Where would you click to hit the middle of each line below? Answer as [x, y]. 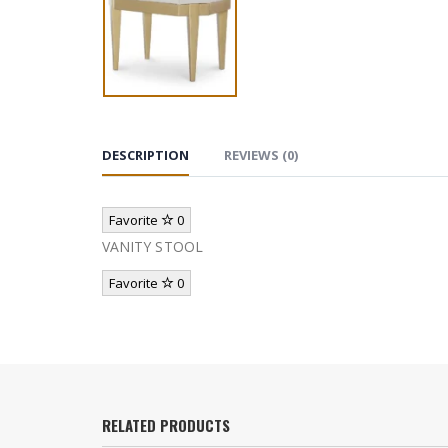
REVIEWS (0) [261, 154]
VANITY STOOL [152, 246]
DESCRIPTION [145, 154]
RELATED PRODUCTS [166, 424]
